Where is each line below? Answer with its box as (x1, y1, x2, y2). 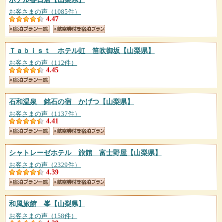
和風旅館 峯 (9, 200, 51, 208)
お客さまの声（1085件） (9, 8, 81, 16)
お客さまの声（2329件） (9, 161, 81, 169)
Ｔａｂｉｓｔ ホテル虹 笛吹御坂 (9, 47, 120, 55)
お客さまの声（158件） (9, 212, 77, 220)
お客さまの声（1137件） (9, 110, 81, 118)
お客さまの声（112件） (9, 59, 77, 67)
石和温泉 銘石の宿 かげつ (9, 98, 99, 106)
